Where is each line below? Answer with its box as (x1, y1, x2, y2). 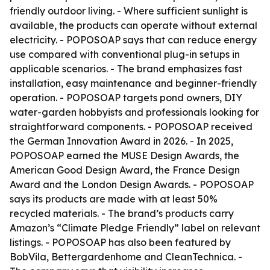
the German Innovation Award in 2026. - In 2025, (10, 135, 233, 147)
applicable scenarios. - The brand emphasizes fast (10, 63, 242, 75)
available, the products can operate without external (10, 19, 257, 31)
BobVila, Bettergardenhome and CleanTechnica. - (10, 251, 242, 263)
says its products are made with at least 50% (10, 193, 218, 205)
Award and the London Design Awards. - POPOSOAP (10, 178, 254, 190)
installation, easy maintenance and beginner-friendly (10, 77, 257, 89)
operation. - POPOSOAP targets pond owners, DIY (10, 92, 242, 104)
